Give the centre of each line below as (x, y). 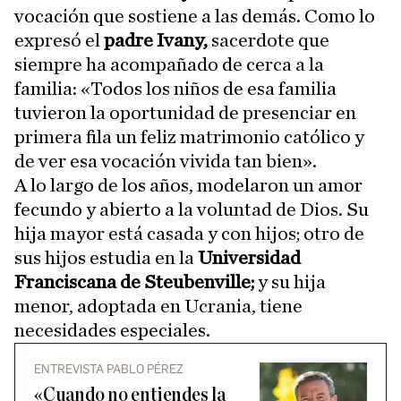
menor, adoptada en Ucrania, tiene (158, 306)
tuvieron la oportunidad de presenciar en (185, 113)
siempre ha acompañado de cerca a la (169, 64)
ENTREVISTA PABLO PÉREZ (109, 369)
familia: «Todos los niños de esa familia (175, 89)
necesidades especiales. (112, 330)
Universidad (249, 258)
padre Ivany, (156, 40)
